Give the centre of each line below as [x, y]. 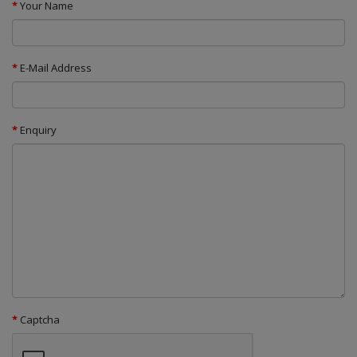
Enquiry [38, 129]
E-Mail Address [56, 67]
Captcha [40, 319]
